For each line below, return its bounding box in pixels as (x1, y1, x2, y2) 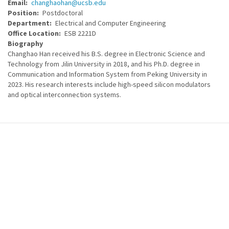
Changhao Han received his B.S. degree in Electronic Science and (8, 49, 205, 58)
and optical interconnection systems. (8, 90, 121, 99)
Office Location (8, 29, 59, 38)
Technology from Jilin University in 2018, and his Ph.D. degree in (8, 59, 200, 68)
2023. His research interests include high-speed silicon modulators (8, 80, 211, 89)
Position (8, 8, 37, 17)
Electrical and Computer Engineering (55, 18, 166, 28)
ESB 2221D (64, 29, 96, 38)
